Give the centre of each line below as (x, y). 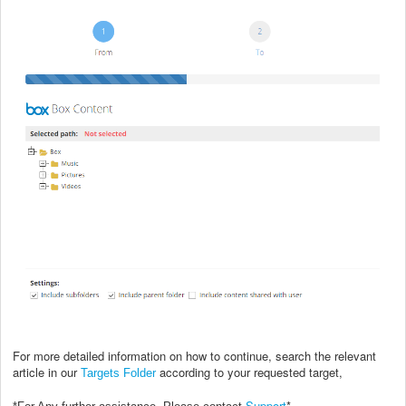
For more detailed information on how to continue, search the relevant (194, 356)
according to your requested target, (249, 372)
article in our (47, 372)
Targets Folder (118, 373)
